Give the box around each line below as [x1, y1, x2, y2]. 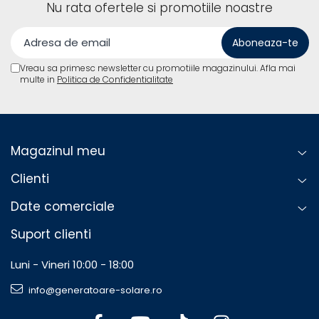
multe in [20, 73, 57, 85]
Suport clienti [11, 225, 91, 243]
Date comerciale [11, 197, 115, 215]
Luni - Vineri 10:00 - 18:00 [11, 256, 134, 272]
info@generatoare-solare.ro [26, 283, 162, 297]
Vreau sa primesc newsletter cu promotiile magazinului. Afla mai [20, 61, 296, 74]
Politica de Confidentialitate [57, 73, 173, 85]
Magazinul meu [11, 142, 105, 159]
